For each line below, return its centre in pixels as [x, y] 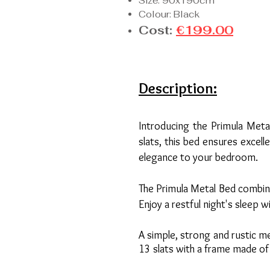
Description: [178, 88]
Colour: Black [170, 14]
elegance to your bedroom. [198, 157]
